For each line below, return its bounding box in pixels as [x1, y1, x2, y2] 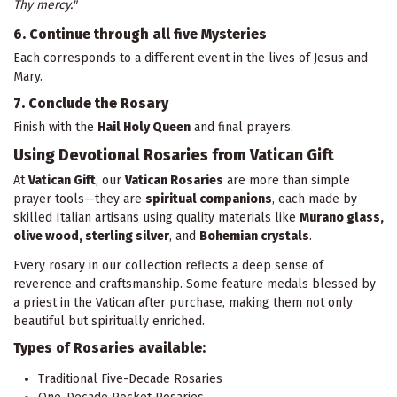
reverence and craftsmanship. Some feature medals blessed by [13, 276, 376, 292]
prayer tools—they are [13, 191, 145, 207]
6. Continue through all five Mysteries [13, 26, 267, 43]
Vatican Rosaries [125, 173, 223, 189]
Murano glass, [300, 210, 384, 226]
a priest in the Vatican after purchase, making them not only [13, 294, 353, 310]
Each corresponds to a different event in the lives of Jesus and [13, 51, 368, 66]
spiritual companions [145, 191, 272, 207]
